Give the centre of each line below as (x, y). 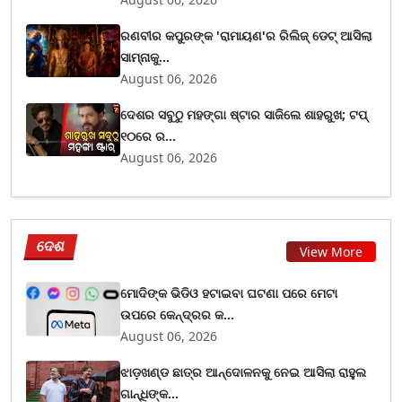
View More (331, 251)
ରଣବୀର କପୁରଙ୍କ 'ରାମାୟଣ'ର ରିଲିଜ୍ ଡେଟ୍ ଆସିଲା (246, 35)
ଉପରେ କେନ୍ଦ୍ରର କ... (178, 315)
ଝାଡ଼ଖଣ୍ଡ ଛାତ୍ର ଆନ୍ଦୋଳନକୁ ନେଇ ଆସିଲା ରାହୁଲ (244, 372)
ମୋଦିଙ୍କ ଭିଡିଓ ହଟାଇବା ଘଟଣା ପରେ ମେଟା (229, 293)
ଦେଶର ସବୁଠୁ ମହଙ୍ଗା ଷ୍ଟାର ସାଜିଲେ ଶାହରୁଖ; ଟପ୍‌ (244, 114)
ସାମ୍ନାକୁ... (145, 57)
